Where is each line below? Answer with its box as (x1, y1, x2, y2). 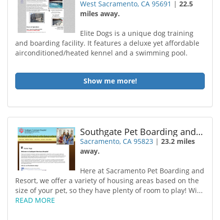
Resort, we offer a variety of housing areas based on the (15, 176, 199, 185)
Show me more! (83, 76, 137, 85)
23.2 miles (161, 137, 195, 146)
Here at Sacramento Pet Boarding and (80, 166, 205, 175)
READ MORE (15, 195, 55, 205)
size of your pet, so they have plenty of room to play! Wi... (15, 186, 203, 195)
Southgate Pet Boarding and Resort (196, 126, 203, 137)
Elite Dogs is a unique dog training (80, 28, 194, 38)
